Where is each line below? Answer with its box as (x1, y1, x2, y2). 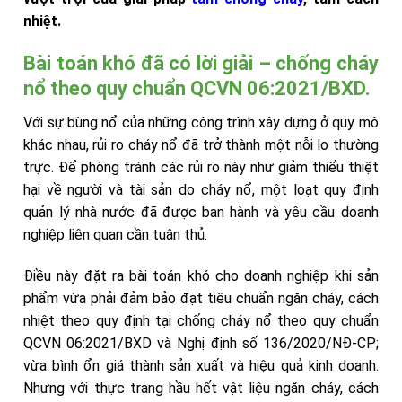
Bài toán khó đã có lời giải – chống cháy (23, 51, 379, 74)
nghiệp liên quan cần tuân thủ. (23, 225, 208, 243)
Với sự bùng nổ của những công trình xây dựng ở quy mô (23, 113, 379, 131)
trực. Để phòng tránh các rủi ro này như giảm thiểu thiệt (23, 158, 379, 176)
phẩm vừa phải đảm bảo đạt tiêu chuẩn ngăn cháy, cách (23, 289, 379, 307)
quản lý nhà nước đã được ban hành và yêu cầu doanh (23, 203, 379, 221)
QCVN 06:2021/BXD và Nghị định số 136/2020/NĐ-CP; (23, 334, 379, 352)
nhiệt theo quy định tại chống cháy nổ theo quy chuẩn (23, 311, 379, 329)
